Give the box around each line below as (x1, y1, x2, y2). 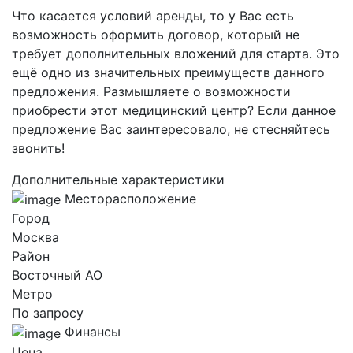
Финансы (65, 324, 121, 340)
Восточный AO (12, 267, 102, 284)
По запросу (12, 305, 84, 321)
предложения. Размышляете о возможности (12, 83, 291, 99)
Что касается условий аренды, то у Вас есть (12, 7, 294, 24)
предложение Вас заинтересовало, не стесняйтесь (12, 121, 330, 137)
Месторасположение (65, 190, 196, 206)
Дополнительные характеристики (12, 171, 225, 188)
